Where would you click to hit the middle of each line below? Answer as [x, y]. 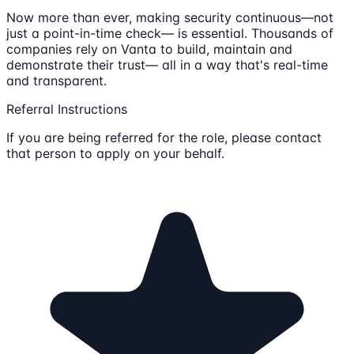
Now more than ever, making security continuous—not [170, 17]
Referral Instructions [67, 109]
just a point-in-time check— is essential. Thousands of [170, 33]
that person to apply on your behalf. [115, 153]
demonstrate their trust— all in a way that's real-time [167, 64]
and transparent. [56, 80]
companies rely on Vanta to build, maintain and [149, 49]
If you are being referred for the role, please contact [164, 137]
